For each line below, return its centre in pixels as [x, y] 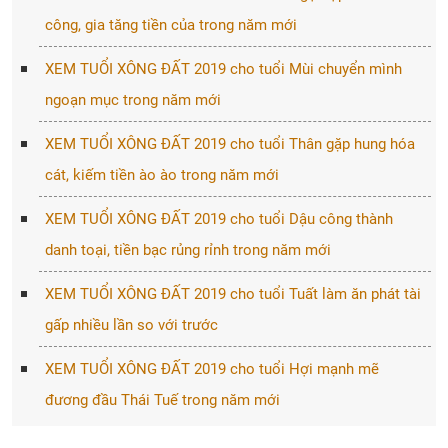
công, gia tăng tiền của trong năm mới [170, 25]
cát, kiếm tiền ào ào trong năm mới [161, 175]
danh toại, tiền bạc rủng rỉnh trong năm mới [187, 250]
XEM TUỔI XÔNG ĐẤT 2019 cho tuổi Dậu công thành [218, 219]
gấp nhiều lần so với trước [131, 325]
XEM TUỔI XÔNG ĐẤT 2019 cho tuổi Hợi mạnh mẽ [211, 369]
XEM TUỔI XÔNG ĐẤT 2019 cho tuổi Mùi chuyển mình [223, 69]
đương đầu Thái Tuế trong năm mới [162, 400]
